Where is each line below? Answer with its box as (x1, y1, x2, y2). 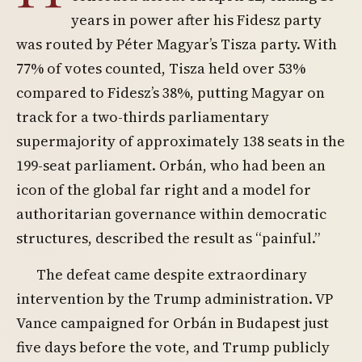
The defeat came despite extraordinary (36, 264, 308, 285)
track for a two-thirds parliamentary (16, 107, 269, 127)
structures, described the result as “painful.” (16, 228, 320, 248)
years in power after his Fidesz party (71, 10, 322, 30)
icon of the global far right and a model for (16, 179, 311, 200)
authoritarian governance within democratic (16, 204, 326, 224)
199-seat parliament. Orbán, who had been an (16, 155, 326, 175)
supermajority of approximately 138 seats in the (16, 131, 345, 151)
